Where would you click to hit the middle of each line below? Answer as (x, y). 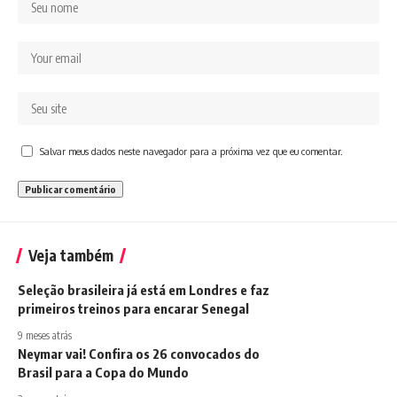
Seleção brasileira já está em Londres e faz (144, 290)
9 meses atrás (45, 335)
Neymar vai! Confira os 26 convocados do (139, 354)
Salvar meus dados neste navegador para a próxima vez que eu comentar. (191, 151)
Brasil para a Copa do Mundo (103, 372)
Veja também (71, 255)
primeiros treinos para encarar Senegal (133, 308)
